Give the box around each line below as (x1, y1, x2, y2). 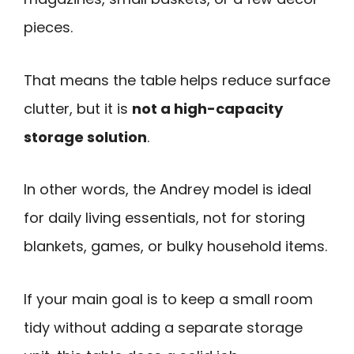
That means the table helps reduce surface (24, 70, 330, 90)
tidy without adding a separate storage (24, 317, 303, 337)
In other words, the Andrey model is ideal (24, 179, 311, 200)
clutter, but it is (24, 98, 132, 119)
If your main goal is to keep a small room (24, 288, 313, 309)
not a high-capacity (132, 98, 283, 119)
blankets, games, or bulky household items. (24, 236, 327, 257)
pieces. (24, 17, 73, 38)
